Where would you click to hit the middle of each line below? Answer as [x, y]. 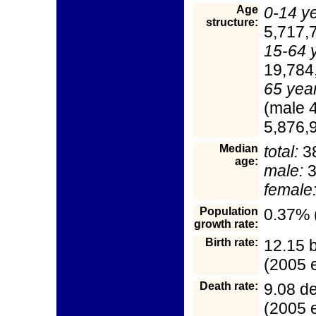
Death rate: [229, 286]
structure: [232, 22]
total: [281, 152]
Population [229, 211]
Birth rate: [232, 242]
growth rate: [226, 224]
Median [239, 148]
